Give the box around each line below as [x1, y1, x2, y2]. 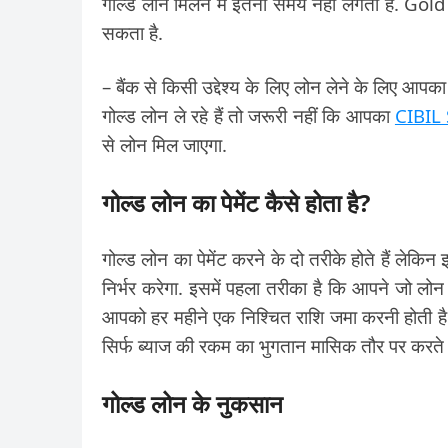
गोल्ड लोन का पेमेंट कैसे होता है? [102, 186, 370, 219]
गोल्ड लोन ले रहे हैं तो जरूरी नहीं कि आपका [102, 103, 395, 128]
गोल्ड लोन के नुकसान [102, 387, 283, 420]
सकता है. [102, 20, 163, 45]
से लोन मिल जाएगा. [102, 132, 227, 157]
